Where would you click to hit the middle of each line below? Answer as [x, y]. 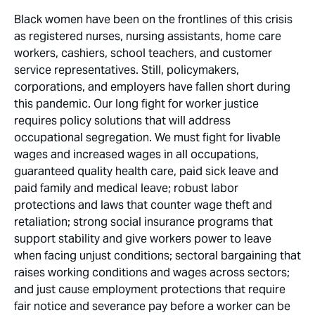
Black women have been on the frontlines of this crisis [153, 19]
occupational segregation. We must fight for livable [147, 137]
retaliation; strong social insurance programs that [143, 222]
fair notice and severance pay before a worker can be [152, 306]
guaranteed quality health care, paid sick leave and [146, 171]
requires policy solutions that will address [122, 121]
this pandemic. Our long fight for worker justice [136, 104]
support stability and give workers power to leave [143, 239]
